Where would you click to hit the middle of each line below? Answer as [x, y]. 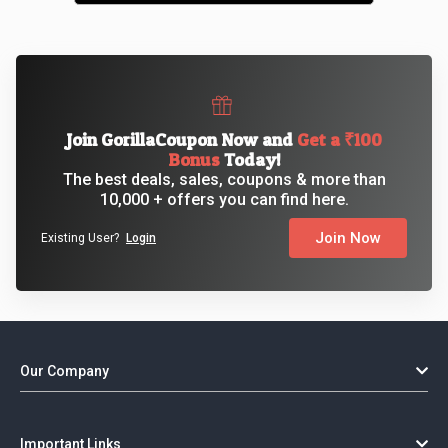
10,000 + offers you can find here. [224, 200]
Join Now [348, 238]
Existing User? [81, 238]
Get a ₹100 [339, 140]
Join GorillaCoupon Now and [181, 140]
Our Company [64, 371]
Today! [250, 160]
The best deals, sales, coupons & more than [224, 180]
